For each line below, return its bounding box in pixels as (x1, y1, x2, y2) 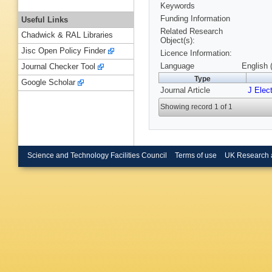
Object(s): (160, 36, 195, 46)
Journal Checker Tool (21, 62, 95, 72)
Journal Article (160, 86, 210, 95)
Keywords (160, 1, 195, 11)
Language (160, 61, 194, 71)
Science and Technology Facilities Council (27, 151, 167, 159)
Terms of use (174, 151, 217, 159)
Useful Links (21, 15, 68, 24)
